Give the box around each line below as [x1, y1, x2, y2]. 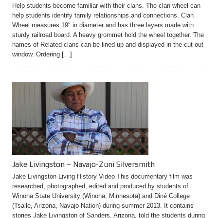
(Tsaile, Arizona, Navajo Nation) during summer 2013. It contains [12, 202, 194, 209]
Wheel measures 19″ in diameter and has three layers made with [12, 21, 194, 29]
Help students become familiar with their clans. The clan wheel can [12, 2, 200, 9]
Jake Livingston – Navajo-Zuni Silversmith [12, 160, 155, 169]
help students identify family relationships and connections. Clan [12, 12, 194, 19]
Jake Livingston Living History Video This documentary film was [12, 173, 193, 180]
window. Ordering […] [12, 51, 72, 58]
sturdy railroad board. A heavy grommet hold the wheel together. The [12, 31, 204, 38]
